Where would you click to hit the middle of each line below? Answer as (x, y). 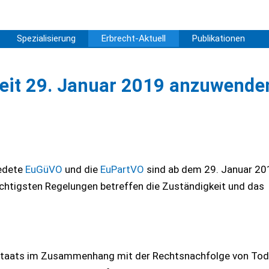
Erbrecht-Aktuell (134, 38)
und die (81, 169)
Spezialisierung (46, 38)
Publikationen (219, 38)
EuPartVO (122, 169)
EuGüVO (44, 169)
